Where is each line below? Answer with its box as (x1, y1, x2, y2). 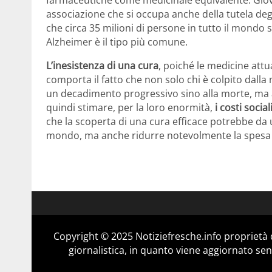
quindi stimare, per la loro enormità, (46, 101, 215, 115)
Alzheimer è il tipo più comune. (46, 35, 188, 49)
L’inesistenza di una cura (46, 59, 158, 73)
